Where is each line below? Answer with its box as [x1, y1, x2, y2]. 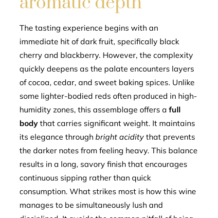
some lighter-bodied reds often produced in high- [19, 91, 197, 101]
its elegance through [19, 132, 95, 142]
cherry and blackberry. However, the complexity [19, 50, 193, 60]
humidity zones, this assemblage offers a [19, 105, 169, 114]
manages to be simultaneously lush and [19, 200, 163, 210]
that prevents [144, 132, 195, 142]
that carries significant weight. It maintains [38, 118, 195, 128]
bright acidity [95, 132, 144, 142]
